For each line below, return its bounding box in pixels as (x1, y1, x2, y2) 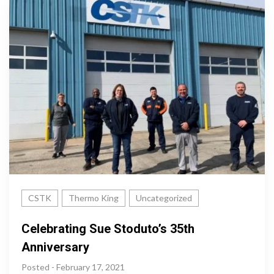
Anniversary (21, 240, 89, 255)
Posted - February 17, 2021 (21, 262, 125, 273)
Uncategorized (136, 193, 192, 204)
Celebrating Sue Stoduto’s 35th (21, 221, 194, 237)
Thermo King (68, 193, 119, 204)
